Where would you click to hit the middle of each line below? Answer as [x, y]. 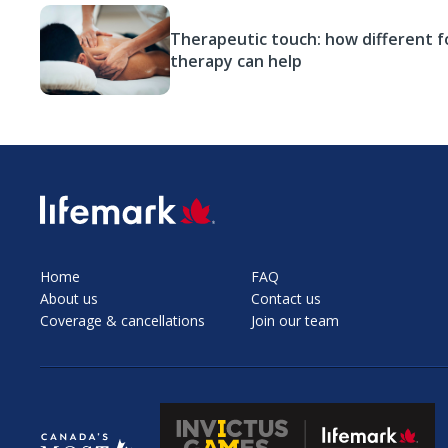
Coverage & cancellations [122, 320]
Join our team [295, 320]
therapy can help [236, 61]
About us [69, 298]
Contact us [286, 298]
